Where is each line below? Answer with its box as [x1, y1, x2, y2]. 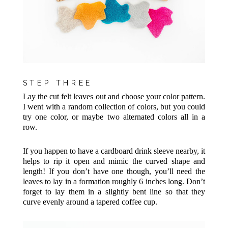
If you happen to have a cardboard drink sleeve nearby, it [22, 147, 206, 156]
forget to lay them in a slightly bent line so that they [22, 187, 206, 196]
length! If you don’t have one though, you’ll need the [22, 167, 206, 176]
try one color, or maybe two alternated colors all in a [22, 112, 206, 122]
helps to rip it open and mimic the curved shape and [22, 157, 206, 166]
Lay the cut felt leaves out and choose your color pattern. [22, 92, 206, 101]
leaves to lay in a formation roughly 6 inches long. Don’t [22, 177, 206, 186]
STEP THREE [22, 79, 93, 88]
